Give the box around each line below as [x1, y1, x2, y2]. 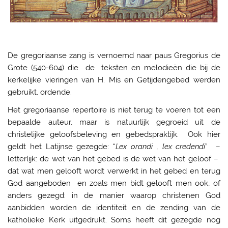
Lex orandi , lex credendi [116, 141, 206, 151]
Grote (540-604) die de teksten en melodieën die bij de [8, 63, 220, 72]
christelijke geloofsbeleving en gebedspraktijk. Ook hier [8, 129, 220, 139]
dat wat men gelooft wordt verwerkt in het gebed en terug [8, 166, 220, 176]
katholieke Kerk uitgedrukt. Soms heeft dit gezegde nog [8, 215, 220, 224]
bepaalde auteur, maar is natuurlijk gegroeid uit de [8, 117, 220, 127]
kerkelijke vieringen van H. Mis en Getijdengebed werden [8, 75, 220, 84]
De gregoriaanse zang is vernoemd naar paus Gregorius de [8, 50, 220, 60]
